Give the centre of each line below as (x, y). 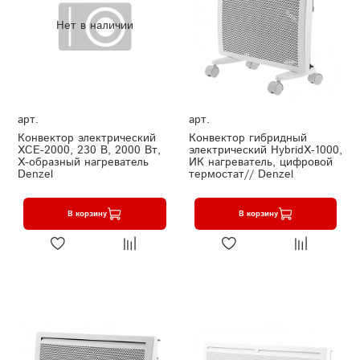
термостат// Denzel (241, 175)
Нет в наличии (94, 25)
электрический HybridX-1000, (265, 151)
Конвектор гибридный (247, 139)
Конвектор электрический (87, 139)
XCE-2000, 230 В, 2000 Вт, (89, 151)
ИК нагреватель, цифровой (260, 163)
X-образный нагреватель (83, 163)
